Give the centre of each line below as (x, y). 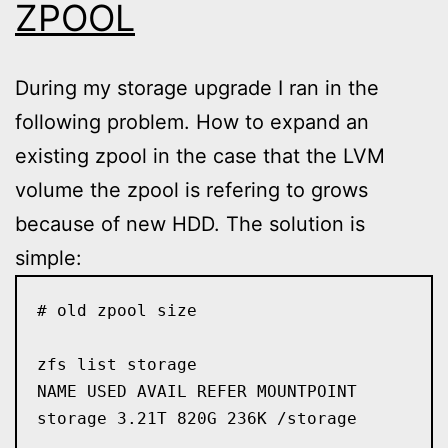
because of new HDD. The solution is (190, 224)
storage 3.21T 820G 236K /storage (196, 418)
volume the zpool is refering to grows (191, 190)
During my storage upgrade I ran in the (197, 88)
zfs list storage (116, 364)
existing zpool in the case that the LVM (200, 156)
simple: (48, 258)
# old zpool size (116, 310)
